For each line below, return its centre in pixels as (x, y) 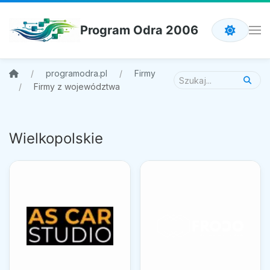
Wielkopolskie (56, 138)
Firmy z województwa (77, 87)
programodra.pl (77, 74)
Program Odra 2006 (140, 30)
